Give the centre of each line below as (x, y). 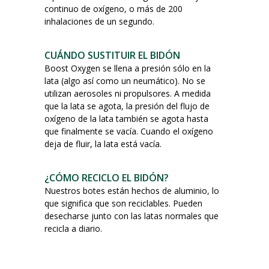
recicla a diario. (73, 228)
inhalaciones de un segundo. (99, 21)
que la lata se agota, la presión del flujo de (127, 106)
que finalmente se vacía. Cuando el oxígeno (129, 131)
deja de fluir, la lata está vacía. (103, 144)
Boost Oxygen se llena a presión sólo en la (128, 68)
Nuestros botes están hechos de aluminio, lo (132, 190)
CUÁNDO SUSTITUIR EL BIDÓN (112, 55)
